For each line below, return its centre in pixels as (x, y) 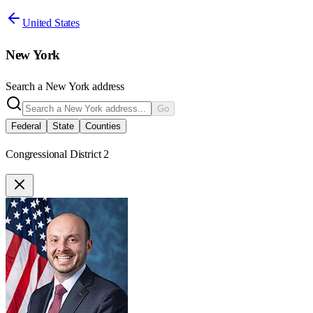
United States (51, 22)
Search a (26, 87)
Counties (103, 126)
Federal (26, 126)
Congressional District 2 (58, 154)
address (107, 87)
